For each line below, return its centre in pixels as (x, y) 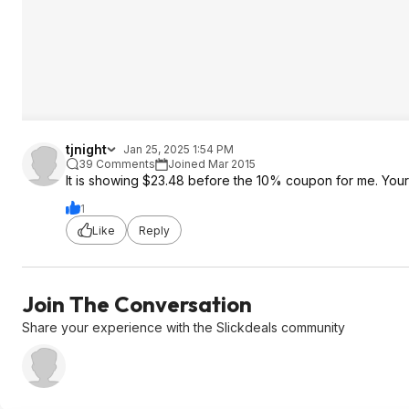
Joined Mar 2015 (212, 164)
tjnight (86, 149)
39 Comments (117, 164)
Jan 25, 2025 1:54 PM (178, 149)
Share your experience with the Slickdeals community (184, 327)
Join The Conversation (137, 304)
